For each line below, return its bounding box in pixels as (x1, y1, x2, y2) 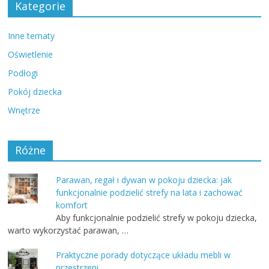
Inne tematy (8, 30, 55, 42)
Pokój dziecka (8, 86, 62, 98)
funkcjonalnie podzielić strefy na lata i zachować (56, 187, 243, 199)
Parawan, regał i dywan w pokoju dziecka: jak (56, 174, 232, 186)
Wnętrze (8, 104, 41, 116)
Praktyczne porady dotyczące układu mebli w (56, 249, 231, 261)
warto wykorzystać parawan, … (8, 225, 129, 237)
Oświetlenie (8, 49, 53, 61)
